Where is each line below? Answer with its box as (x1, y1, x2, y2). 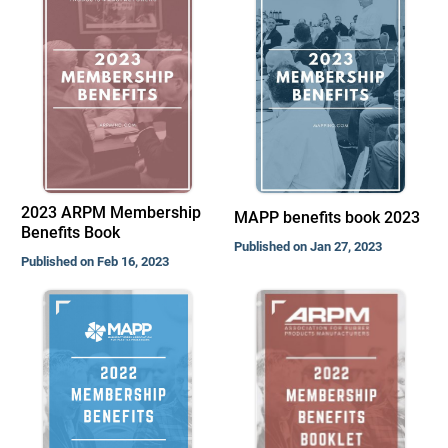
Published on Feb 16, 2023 (20, 254, 169, 269)
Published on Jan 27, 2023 (234, 239, 383, 254)
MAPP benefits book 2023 (234, 208, 421, 227)
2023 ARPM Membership (20, 203, 201, 222)
